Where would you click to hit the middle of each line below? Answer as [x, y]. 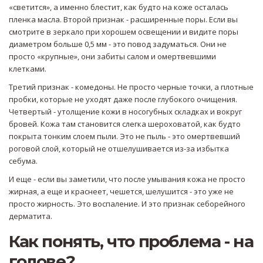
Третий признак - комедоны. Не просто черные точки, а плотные [131, 87]
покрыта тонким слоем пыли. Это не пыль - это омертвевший [124, 136]
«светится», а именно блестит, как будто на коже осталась [119, 7]
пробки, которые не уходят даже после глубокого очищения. [123, 100]
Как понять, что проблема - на [131, 242]
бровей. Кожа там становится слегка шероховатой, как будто [125, 124]
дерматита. [31, 216]
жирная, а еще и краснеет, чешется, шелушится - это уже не [121, 192]
